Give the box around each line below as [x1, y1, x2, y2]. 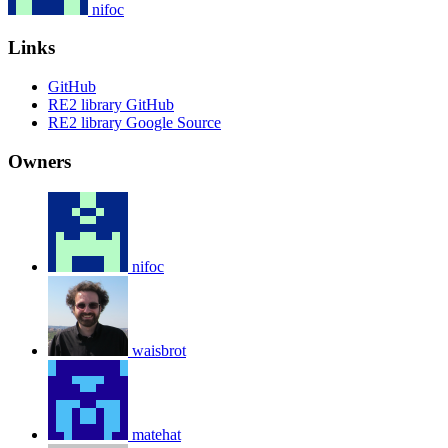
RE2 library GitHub [48, 96, 174, 114]
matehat [132, 425, 181, 443]
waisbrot [132, 341, 186, 359]
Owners [8, 150, 71, 172]
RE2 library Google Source [48, 114, 221, 132]
